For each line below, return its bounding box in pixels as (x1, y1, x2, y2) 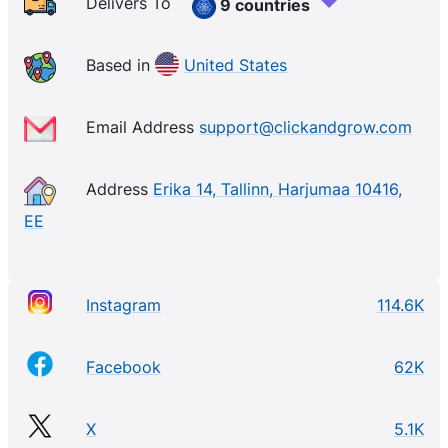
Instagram (86, 295, 161, 315)
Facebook (86, 357, 161, 377)
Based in (86, 55, 155, 76)
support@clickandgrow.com (199, 117, 412, 138)
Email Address (86, 117, 199, 138)
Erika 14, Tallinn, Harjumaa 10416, (153, 179, 402, 200)
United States (184, 55, 287, 76)
